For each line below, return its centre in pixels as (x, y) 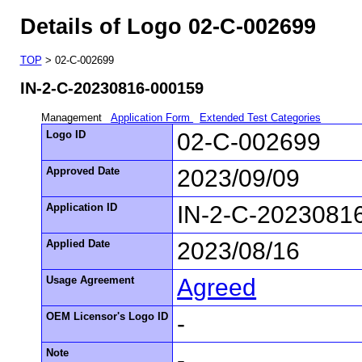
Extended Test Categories (261, 117)
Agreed (217, 287)
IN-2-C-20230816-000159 (112, 88)
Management (74, 117)
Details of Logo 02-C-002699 (168, 26)
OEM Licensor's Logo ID (107, 316)
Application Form (152, 117)
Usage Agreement (90, 280)
